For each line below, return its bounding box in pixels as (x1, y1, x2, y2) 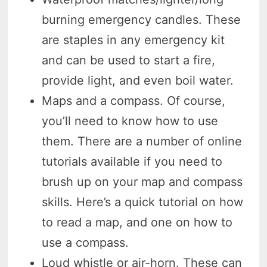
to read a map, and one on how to (42, 215, 233, 230)
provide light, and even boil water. (42, 73, 234, 88)
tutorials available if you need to (42, 154, 223, 169)
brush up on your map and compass (42, 175, 243, 190)
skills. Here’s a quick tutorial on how (42, 195, 244, 210)
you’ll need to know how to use (42, 114, 219, 129)
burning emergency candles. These (42, 13, 241, 27)
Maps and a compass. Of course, (42, 94, 226, 108)
